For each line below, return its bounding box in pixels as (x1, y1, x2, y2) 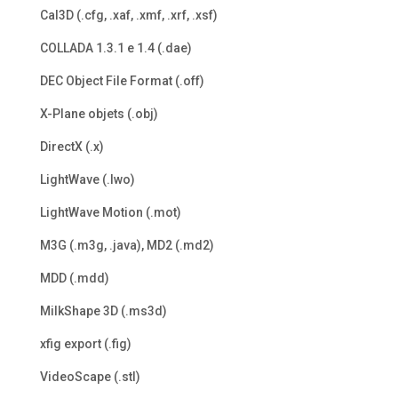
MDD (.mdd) (39, 271, 109, 286)
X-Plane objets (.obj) (39, 107, 158, 122)
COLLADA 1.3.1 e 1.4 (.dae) (39, 41, 192, 56)
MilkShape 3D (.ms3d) (39, 304, 167, 319)
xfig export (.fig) (39, 337, 131, 352)
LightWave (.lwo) (39, 172, 135, 187)
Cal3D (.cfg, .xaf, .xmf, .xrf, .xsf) (39, 8, 218, 23)
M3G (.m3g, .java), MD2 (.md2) (39, 238, 214, 253)
